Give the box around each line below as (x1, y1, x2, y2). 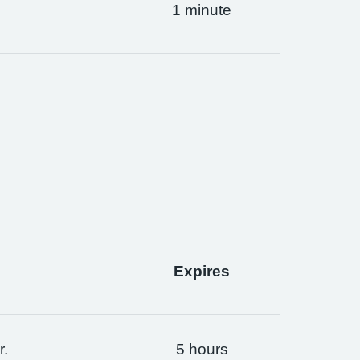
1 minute (172, 2, 231, 18)
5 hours (175, 342, 228, 357)
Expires (174, 264, 230, 279)
